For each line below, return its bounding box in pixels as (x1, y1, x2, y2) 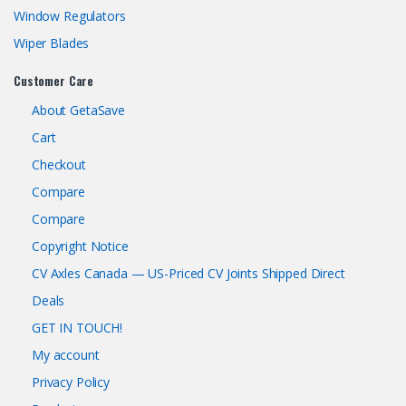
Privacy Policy (32, 373, 111, 391)
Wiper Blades (14, 34, 90, 53)
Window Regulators (14, 7, 126, 25)
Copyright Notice (32, 237, 129, 256)
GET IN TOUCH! (32, 319, 123, 337)
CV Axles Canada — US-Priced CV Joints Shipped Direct (32, 265, 345, 283)
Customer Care (14, 71, 94, 91)
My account (32, 346, 100, 364)
